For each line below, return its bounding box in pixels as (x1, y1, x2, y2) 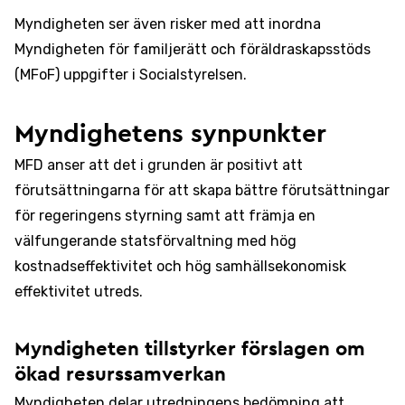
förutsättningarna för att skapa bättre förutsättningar (14, 182, 390, 199)
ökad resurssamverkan (14, 364, 226, 384)
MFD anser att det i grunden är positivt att (14, 156, 303, 174)
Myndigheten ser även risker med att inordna (14, 15, 321, 33)
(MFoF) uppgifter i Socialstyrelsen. (14, 66, 247, 83)
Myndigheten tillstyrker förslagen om (14, 339, 365, 359)
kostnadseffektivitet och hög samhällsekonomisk (14, 258, 346, 275)
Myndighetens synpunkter (14, 121, 326, 146)
